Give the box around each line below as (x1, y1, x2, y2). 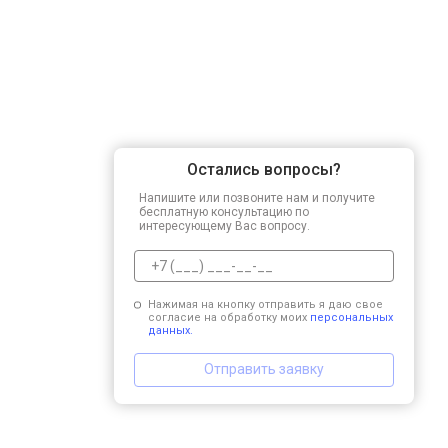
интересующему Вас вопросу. (139, 218, 310, 233)
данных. (147, 323, 193, 337)
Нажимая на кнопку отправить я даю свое (147, 297, 383, 311)
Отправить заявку (204, 361, 324, 377)
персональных (309, 310, 393, 324)
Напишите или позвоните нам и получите (139, 190, 375, 205)
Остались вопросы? (187, 159, 341, 179)
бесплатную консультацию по (139, 204, 309, 219)
